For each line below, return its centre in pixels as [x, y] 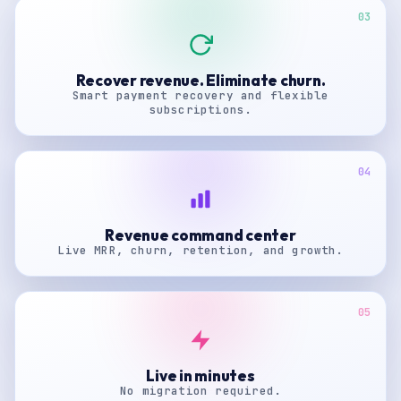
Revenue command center [200, 235]
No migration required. [200, 391]
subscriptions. [200, 110]
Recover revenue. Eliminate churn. [200, 80]
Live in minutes [200, 375]
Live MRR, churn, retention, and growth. [200, 250]
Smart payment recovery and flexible [200, 95]
